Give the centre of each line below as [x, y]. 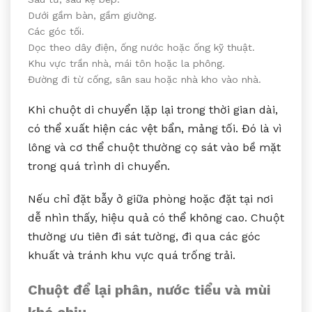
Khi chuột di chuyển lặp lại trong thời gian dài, [153, 109]
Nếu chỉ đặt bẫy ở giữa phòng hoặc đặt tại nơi [150, 198]
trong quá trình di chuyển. [99, 166]
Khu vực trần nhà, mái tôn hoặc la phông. [126, 63]
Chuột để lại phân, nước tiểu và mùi [149, 289]
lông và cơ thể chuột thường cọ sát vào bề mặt [154, 147]
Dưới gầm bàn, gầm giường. [92, 15]
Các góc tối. [56, 31]
